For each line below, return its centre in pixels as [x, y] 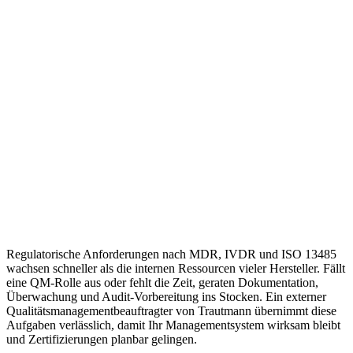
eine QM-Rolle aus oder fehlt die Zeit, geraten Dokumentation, [162, 282]
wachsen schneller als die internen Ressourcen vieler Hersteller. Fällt [176, 268]
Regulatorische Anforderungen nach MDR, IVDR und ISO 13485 [171, 254]
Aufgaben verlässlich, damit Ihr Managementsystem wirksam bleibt [173, 325]
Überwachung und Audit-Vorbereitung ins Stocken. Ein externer [166, 296]
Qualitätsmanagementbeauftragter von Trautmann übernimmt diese [171, 310]
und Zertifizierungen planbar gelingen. [102, 339]
